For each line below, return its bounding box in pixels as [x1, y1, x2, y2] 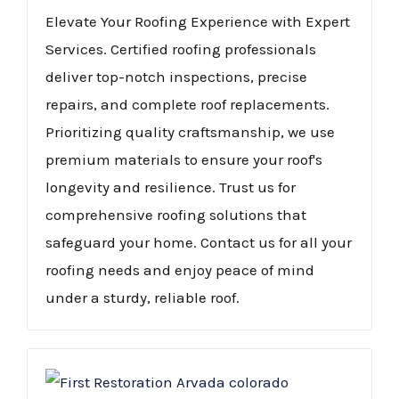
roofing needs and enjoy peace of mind [45, 261, 314, 280]
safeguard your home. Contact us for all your [45, 233, 352, 252]
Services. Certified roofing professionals [45, 40, 316, 59]
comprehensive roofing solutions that [45, 206, 306, 224]
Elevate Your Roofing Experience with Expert [45, 12, 350, 31]
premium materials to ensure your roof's [45, 151, 322, 169]
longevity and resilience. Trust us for [45, 178, 296, 197]
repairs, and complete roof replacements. [45, 95, 330, 114]
